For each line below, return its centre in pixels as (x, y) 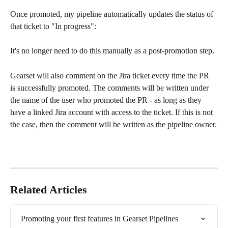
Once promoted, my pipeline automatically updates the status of (113, 14)
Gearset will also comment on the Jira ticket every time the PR (111, 75)
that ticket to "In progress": (53, 26)
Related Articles (49, 190)
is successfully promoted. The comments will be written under (110, 88)
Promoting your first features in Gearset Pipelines (99, 219)
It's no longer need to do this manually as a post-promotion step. (112, 50)
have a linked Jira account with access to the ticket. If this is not (112, 112)
